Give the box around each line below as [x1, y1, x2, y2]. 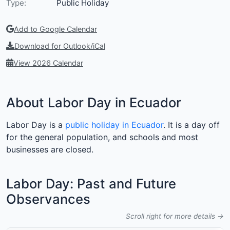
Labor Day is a [6, 120, 65, 130]
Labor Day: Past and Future [6, 176, 176, 192]
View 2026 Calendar [13, 59, 83, 68]
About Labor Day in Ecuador [6, 94, 181, 111]
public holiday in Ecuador [65, 120, 163, 130]
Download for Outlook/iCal [14, 42, 105, 51]
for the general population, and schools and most [6, 132, 198, 143]
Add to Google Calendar [14, 25, 97, 34]
